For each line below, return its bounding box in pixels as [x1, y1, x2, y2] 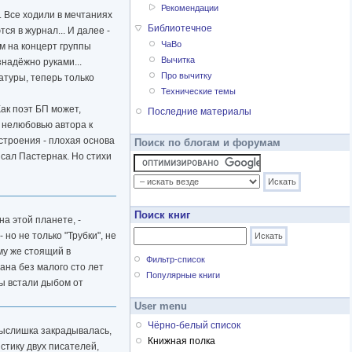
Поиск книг [134, 209, 190, 222]
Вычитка [161, 55, 196, 65]
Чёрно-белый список [148, 320, 240, 332]
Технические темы [161, 86, 236, 97]
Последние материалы [148, 106, 251, 118]
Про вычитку [161, 71, 213, 81]
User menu [134, 300, 187, 313]
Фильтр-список [146, 255, 206, 265]
